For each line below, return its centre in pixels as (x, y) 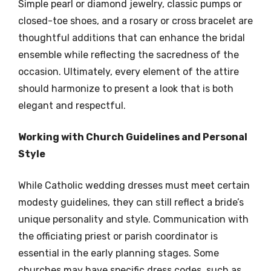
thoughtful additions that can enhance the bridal (132, 38)
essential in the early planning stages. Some (119, 253)
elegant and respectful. (72, 105)
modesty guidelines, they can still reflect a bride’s (131, 202)
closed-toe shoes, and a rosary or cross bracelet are (135, 21)
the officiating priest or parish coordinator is (118, 236)
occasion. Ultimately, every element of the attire (129, 71)
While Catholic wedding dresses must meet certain (134, 185)
